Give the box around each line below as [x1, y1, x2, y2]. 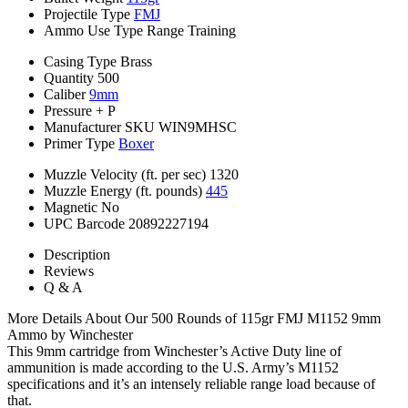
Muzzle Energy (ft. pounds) [44, 182, 202, 199]
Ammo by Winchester [7, 326, 133, 342]
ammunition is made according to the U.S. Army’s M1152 [7, 359, 339, 375]
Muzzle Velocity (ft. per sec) [44, 166, 206, 182]
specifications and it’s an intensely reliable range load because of [7, 375, 375, 392]
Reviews [44, 262, 94, 279]
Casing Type [44, 53, 117, 69]
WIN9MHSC [158, 118, 237, 135]
